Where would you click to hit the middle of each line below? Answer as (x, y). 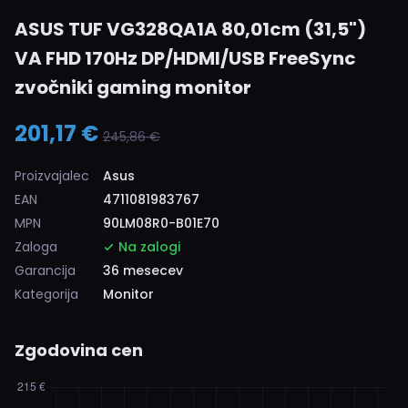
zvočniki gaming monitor (133, 87)
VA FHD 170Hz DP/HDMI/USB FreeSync (185, 58)
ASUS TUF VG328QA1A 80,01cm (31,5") (190, 29)
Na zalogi (148, 247)
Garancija (45, 270)
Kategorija (46, 294)
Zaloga (36, 247)
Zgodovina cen (79, 350)
